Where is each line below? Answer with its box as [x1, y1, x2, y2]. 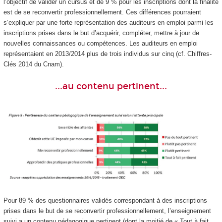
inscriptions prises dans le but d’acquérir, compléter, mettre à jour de [3, 29, 199, 37]
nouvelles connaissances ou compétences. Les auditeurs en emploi [3, 40, 198, 48]
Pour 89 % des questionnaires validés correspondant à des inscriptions [3, 197, 207, 205]
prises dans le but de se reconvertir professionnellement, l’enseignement [3, 207, 211, 215]
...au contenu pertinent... [55, 81, 167, 92]
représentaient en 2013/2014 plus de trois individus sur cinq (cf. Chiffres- [3, 50, 212, 58]
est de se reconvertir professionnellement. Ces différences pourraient [3, 8, 201, 16]
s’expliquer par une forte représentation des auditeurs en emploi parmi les [3, 19, 214, 27]
